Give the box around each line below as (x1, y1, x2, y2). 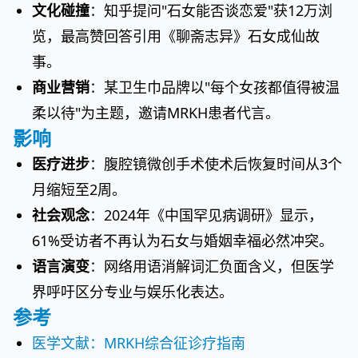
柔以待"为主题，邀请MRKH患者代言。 (32, 103, 280, 122)
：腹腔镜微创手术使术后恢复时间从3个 (89, 154, 342, 173)
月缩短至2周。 (32, 180, 126, 199)
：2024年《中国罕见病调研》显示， (89, 205, 323, 225)
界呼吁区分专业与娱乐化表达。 (32, 282, 233, 301)
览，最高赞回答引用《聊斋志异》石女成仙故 (32, 26, 320, 46)
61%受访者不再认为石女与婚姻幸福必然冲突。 (32, 231, 333, 250)
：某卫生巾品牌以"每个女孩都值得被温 (89, 78, 340, 97)
